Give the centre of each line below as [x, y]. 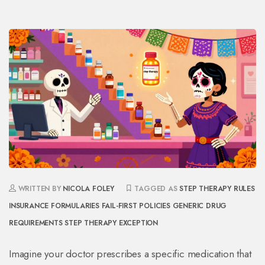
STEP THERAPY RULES [217, 189]
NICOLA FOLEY [89, 189]
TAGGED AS [156, 189]
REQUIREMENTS [36, 223]
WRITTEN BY [39, 189]
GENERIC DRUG [200, 206]
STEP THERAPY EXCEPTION [112, 223]
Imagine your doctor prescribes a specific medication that [130, 254]
